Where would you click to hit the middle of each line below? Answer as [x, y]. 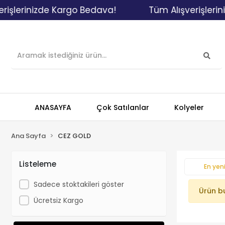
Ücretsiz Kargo [58, 200]
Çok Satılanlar [123, 107]
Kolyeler [189, 107]
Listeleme [38, 164]
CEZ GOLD [74, 136]
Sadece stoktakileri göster [79, 184]
